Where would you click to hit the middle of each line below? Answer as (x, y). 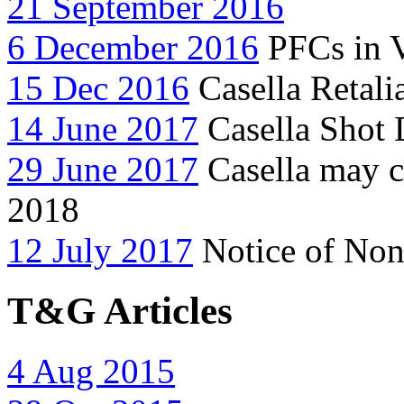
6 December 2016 (133, 48)
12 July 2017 (100, 251)
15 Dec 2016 (98, 88)
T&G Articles (120, 310)
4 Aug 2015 (91, 371)
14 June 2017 (103, 129)
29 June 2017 (103, 170)
